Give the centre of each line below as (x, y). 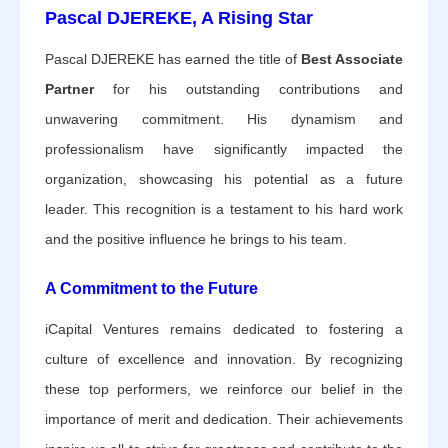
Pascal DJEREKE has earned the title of (173, 58)
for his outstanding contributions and (248, 88)
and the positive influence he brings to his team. (196, 238)
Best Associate (351, 58)
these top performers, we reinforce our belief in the (224, 388)
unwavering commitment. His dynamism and (224, 118)
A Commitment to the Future (151, 288)
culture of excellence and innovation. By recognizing (224, 358)
